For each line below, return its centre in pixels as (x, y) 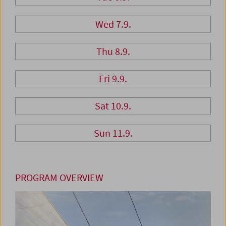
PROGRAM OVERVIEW (59, 178)
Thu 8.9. (113, 51)
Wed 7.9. (113, 24)
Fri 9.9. (113, 79)
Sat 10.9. (113, 106)
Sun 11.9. (113, 133)
